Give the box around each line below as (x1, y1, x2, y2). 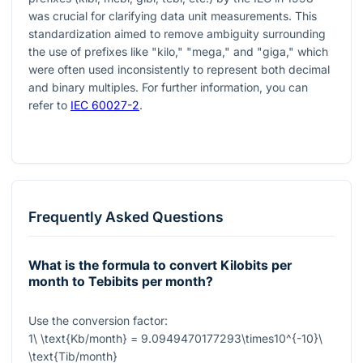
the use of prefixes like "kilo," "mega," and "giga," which (28, 44, 328, 58)
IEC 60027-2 (70, 97, 139, 112)
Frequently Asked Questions (28, 208, 224, 226)
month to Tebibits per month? (28, 274, 213, 290)
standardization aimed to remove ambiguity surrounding (28, 26, 326, 41)
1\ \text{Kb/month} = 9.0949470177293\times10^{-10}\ (28, 331, 322, 345)
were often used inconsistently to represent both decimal (28, 62, 330, 76)
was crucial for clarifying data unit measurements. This (28, 8, 317, 23)
